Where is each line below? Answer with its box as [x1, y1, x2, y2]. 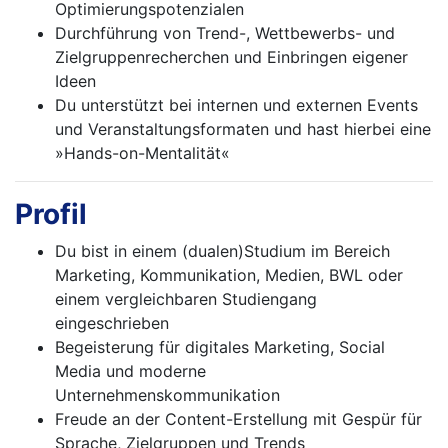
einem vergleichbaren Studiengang [55, 289, 317, 310]
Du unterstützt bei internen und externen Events [55, 95, 418, 116]
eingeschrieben [55, 313, 169, 334]
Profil [15, 197, 87, 232]
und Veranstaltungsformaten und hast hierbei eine [55, 119, 431, 140]
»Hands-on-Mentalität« [55, 143, 230, 164]
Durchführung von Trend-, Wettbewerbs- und [55, 23, 395, 44]
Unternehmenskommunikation [55, 385, 280, 406]
